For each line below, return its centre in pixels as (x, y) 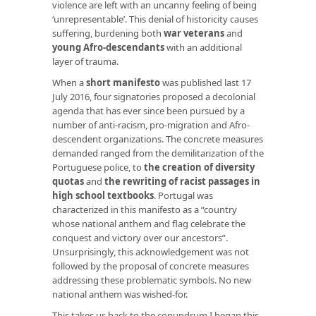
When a (69, 82)
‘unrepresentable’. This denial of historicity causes (155, 19)
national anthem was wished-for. (120, 294)
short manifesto (123, 82)
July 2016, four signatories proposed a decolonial (154, 96)
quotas (68, 181)
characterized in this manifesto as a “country (145, 209)
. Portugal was (183, 195)
